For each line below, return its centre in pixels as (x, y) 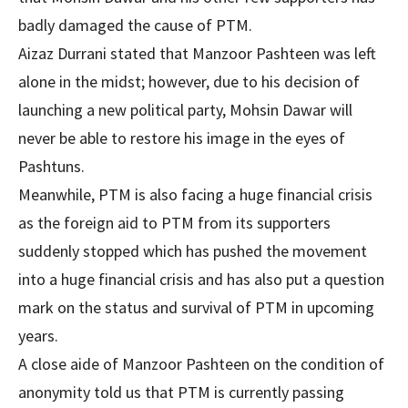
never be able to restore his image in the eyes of (182, 138)
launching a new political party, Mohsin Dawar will (185, 110)
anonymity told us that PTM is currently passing (181, 392)
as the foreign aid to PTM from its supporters (174, 223)
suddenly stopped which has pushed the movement (193, 251)
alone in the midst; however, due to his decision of (189, 82)
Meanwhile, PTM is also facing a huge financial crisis (195, 194)
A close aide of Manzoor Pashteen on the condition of (201, 364)
